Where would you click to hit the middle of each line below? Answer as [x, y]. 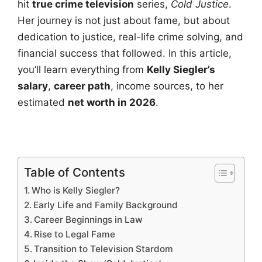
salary [33, 86]
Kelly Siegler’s [181, 70]
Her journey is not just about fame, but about [124, 21]
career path [82, 86]
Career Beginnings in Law [89, 220]
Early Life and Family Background [106, 205]
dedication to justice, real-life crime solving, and [130, 37]
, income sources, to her [167, 86]
